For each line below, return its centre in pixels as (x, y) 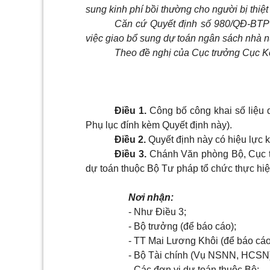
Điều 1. (130, 111)
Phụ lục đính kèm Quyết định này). (159, 125)
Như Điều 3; (160, 212)
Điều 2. (130, 140)
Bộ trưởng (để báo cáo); (185, 227)
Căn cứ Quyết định (158, 24)
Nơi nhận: (151, 198)
